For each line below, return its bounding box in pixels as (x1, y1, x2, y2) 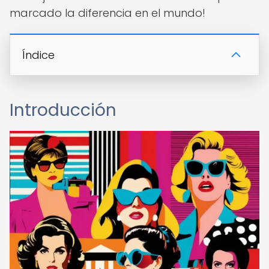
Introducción (10, 98, 116, 122)
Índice (22, 47, 55, 62)
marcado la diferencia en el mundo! (10, 5, 205, 20)
